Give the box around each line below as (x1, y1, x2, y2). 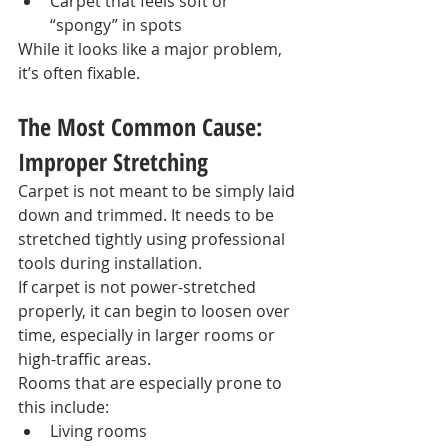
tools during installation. (18, 252, 202, 274)
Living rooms (50, 420, 147, 442)
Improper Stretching (18, 145, 208, 178)
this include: (18, 396, 109, 418)
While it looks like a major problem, (18, 38, 286, 60)
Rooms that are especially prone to (18, 372, 286, 394)
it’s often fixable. (18, 62, 140, 84)
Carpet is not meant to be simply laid (18, 180, 299, 202)
